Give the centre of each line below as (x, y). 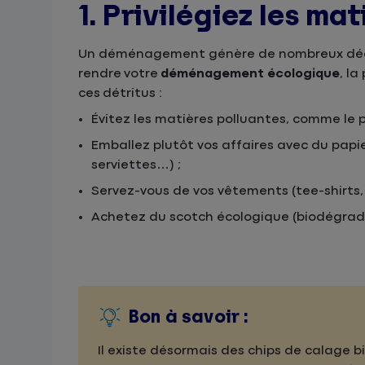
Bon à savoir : (189, 317)
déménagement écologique (250, 74)
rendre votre (119, 74)
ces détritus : (120, 93)
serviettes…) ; (136, 165)
